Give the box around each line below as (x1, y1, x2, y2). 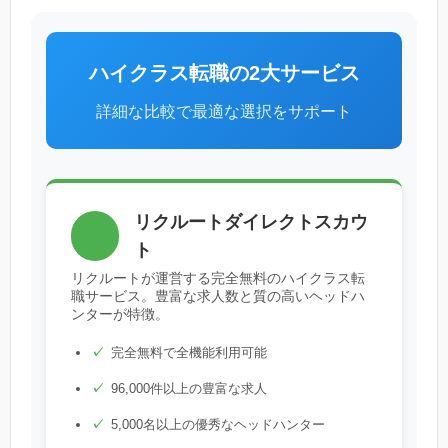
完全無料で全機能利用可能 (111, 345, 267, 361)
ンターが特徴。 (71, 306, 169, 323)
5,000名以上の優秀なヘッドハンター (111, 417, 325, 433)
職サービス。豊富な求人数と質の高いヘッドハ (71, 288, 365, 305)
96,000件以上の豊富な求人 (111, 381, 267, 397)
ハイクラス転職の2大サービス (88, 62, 360, 85)
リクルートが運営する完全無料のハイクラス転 (71, 270, 365, 287)
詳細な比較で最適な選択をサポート (96, 103, 352, 121)
